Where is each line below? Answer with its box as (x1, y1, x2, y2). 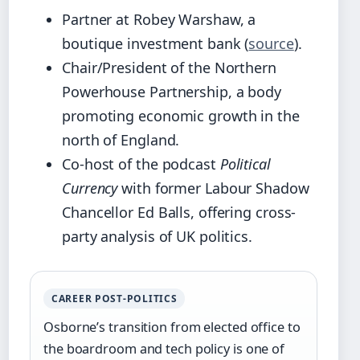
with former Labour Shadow (117, 178, 309, 198)
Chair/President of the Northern (62, 57, 276, 77)
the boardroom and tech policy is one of (43, 339, 285, 358)
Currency (62, 178, 118, 198)
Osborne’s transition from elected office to (43, 317, 301, 336)
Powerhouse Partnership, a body (62, 81, 281, 101)
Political (219, 153, 271, 174)
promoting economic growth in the (62, 105, 300, 125)
